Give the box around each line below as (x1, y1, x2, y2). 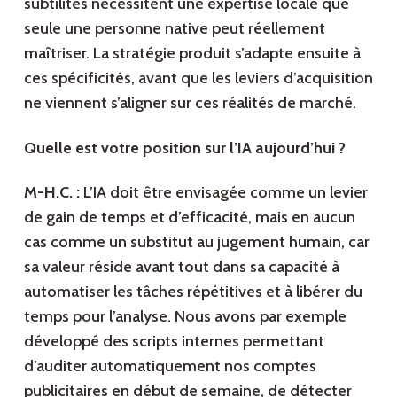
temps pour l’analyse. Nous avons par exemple (23, 307, 346, 327)
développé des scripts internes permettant (23, 331, 324, 352)
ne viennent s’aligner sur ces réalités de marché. (23, 93, 356, 113)
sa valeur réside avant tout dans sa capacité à (23, 257, 339, 277)
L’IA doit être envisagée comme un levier (79, 183, 368, 203)
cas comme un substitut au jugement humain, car (23, 232, 370, 253)
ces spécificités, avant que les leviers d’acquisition (23, 68, 373, 89)
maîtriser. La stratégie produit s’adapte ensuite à (23, 43, 361, 64)
